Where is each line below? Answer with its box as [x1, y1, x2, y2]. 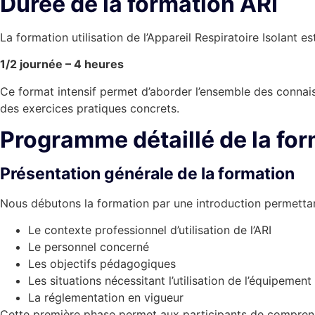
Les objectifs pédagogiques [28, 257, 176, 271]
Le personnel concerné [28, 240, 149, 255]
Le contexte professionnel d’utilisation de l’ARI [28, 223, 271, 238]
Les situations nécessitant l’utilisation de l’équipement [28, 274, 311, 288]
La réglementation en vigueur [28, 290, 184, 305]
